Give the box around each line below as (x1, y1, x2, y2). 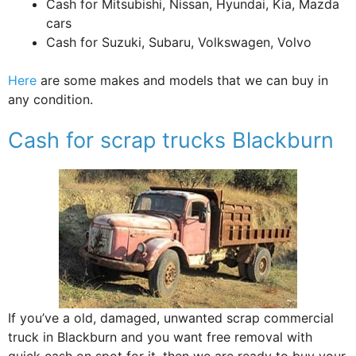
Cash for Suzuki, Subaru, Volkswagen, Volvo (46, 33, 311, 50)
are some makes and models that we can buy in (37, 72, 328, 88)
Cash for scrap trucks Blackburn (8, 126, 334, 153)
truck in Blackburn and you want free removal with (8, 328, 312, 345)
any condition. (8, 91, 93, 107)
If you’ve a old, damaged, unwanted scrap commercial (8, 309, 334, 326)
